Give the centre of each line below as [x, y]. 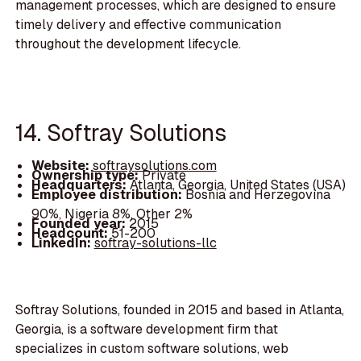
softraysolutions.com [154, 166]
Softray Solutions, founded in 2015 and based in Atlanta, [180, 310]
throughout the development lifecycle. [129, 44]
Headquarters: [80, 185]
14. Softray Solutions [121, 132]
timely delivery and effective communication [149, 25]
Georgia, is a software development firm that [147, 330]
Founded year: [80, 224]
